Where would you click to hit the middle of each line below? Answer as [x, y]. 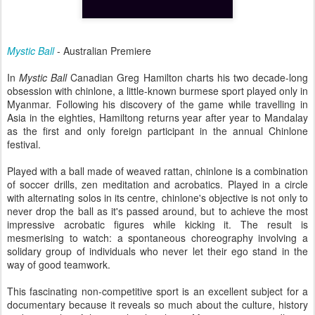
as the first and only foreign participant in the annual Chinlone [157, 131]
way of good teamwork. [59, 264]
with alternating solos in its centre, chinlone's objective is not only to [157, 198]
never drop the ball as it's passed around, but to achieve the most [157, 211]
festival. [24, 144]
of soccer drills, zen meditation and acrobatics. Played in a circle [157, 184]
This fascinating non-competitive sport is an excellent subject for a [157, 291]
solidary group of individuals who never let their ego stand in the [157, 251]
